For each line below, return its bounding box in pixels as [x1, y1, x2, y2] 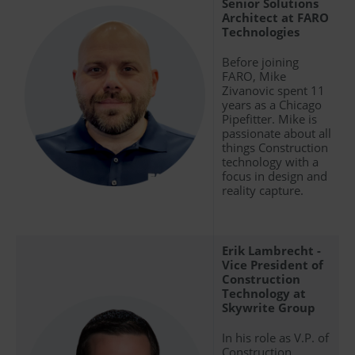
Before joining [222, 53, 299, 70]
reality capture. [222, 181, 303, 198]
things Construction [222, 139, 328, 155]
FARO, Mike [222, 67, 286, 84]
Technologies [222, 23, 300, 40]
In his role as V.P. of [222, 329, 329, 345]
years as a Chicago [222, 96, 322, 113]
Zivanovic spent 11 [222, 82, 325, 98]
